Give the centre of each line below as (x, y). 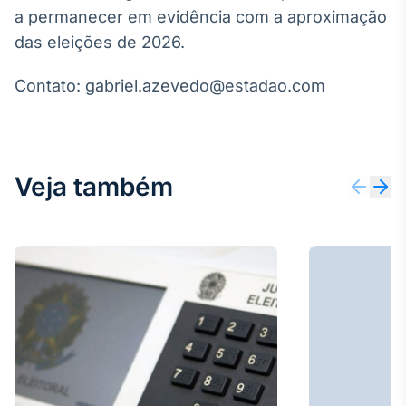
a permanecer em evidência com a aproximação (201, 17)
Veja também (94, 187)
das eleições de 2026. (100, 42)
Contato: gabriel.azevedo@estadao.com (170, 86)
